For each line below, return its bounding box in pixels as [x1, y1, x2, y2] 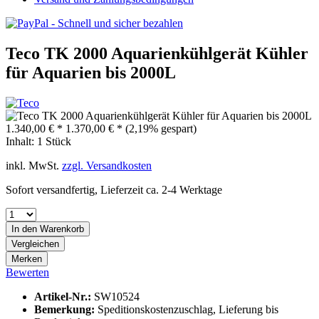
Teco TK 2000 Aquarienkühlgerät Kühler [6, 43, 308, 63]
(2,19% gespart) [125, 122, 197, 135]
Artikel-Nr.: [34, 290, 94, 303]
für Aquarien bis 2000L [6, 63, 176, 82]
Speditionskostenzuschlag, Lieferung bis [98, 303, 278, 315]
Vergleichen [11, 238, 59, 249]
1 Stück [37, 135, 71, 147]
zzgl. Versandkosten [62, 159, 152, 172]
